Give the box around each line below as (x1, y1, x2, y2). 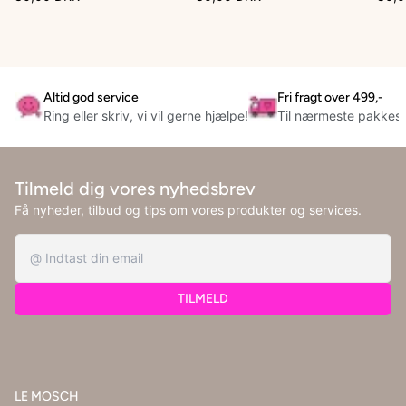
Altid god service (43, 90, 139, 106)
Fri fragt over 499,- (277, 90, 383, 106)
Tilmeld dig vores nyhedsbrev (14, 178, 256, 200)
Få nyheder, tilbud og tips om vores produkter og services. (14, 202, 362, 218)
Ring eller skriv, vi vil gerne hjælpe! (43, 108, 248, 124)
